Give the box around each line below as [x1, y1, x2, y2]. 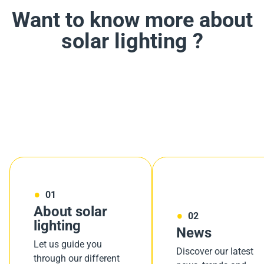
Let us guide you [34, 239, 102, 250]
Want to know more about [11, 8, 253, 32]
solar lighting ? [61, 29, 203, 54]
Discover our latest [176, 246, 253, 257]
